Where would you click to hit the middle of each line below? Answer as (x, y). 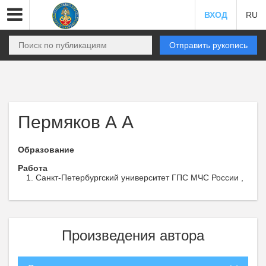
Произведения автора (133, 235)
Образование (46, 150)
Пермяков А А (76, 122)
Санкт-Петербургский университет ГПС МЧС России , (140, 178)
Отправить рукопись (208, 45)
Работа (33, 168)
